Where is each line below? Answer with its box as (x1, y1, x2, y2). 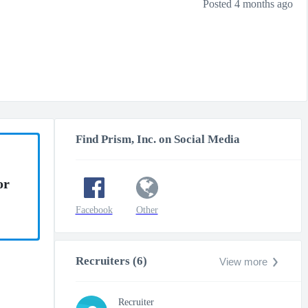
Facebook (75, 205, 113, 215)
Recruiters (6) (75, 254, 147, 267)
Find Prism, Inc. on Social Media (75, 133, 240, 146)
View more (219, 256, 267, 267)
